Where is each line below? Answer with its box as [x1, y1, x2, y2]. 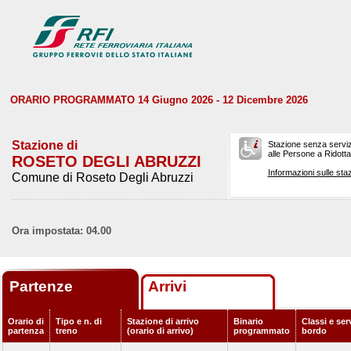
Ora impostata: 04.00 [12, 225, 111, 237]
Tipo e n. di [56, 317, 102, 326]
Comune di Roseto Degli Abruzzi [12, 171, 194, 184]
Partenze [9, 278, 77, 295]
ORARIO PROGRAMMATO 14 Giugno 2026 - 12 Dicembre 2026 [10, 94, 308, 106]
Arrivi [148, 278, 186, 295]
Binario [233, 317, 263, 326]
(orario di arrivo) [127, 326, 194, 335]
